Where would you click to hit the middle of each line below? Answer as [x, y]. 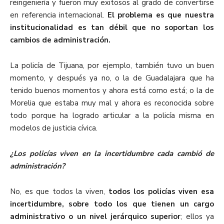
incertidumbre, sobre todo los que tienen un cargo [112, 204]
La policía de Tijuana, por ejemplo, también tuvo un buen [112, 66]
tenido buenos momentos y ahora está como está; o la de [112, 91]
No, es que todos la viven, [59, 192]
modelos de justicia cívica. [54, 128]
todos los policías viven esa [161, 192]
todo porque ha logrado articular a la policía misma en [112, 116]
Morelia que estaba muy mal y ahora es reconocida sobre [112, 103]
